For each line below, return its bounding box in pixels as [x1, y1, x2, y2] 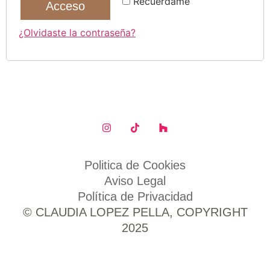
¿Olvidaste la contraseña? [19, 27, 136, 39]
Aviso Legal [104, 174, 166, 188]
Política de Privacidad [77, 190, 193, 204]
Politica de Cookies [84, 159, 186, 172]
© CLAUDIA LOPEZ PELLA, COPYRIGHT [22, 206, 248, 219]
